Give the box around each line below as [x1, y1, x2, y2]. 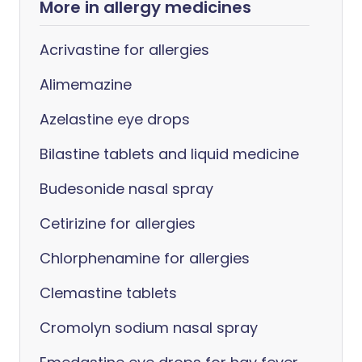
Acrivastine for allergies [40, 40, 209, 60]
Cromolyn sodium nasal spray [40, 318, 258, 338]
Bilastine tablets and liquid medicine [40, 144, 299, 164]
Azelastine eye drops [40, 109, 190, 129]
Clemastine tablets [40, 283, 177, 303]
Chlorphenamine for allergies [40, 248, 250, 268]
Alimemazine [40, 74, 132, 95]
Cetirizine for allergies [40, 213, 196, 234]
